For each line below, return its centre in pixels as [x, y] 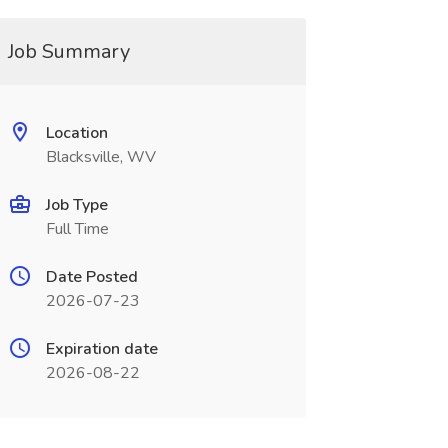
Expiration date [101, 349]
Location [76, 133]
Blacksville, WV [100, 157]
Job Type [76, 205]
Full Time [77, 229]
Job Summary [68, 51]
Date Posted [91, 277]
